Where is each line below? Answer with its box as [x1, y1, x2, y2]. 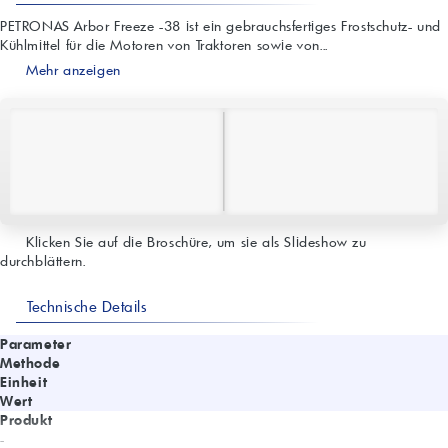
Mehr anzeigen [21, 61, 121, 80]
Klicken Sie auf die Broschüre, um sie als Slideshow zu [21, 233, 367, 252]
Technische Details [22, 297, 148, 317]
